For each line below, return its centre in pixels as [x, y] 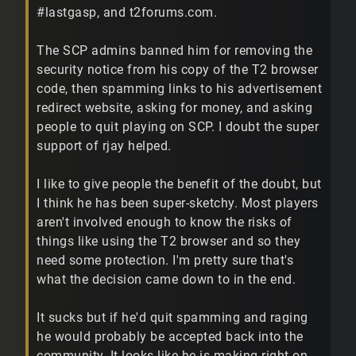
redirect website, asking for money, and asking [174, 108]
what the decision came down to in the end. [166, 280]
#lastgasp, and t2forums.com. [127, 13]
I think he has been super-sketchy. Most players [178, 203]
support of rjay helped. [104, 146]
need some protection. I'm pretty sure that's [165, 261]
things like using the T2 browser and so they [168, 242]
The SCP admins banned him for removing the [174, 51]
